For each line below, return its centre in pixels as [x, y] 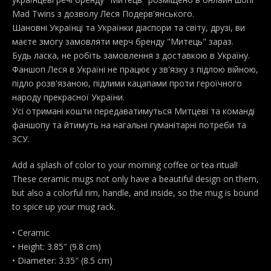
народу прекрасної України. [68, 97]
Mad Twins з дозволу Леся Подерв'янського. [103, 14]
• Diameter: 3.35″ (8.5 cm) [62, 261]
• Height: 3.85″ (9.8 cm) [57, 247]
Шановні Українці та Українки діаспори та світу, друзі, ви [129, 28]
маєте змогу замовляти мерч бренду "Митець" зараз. [123, 42]
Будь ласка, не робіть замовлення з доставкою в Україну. [131, 56]
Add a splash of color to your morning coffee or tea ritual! [125, 165]
